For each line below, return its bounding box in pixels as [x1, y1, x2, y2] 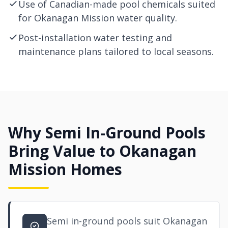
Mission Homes [8, 159, 122, 180]
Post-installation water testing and [18, 32, 172, 44]
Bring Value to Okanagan [8, 140, 196, 161]
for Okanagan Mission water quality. [18, 12, 177, 24]
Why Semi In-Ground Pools [8, 122, 206, 143]
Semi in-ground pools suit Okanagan [47, 215, 207, 227]
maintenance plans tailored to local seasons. [18, 45, 214, 58]
